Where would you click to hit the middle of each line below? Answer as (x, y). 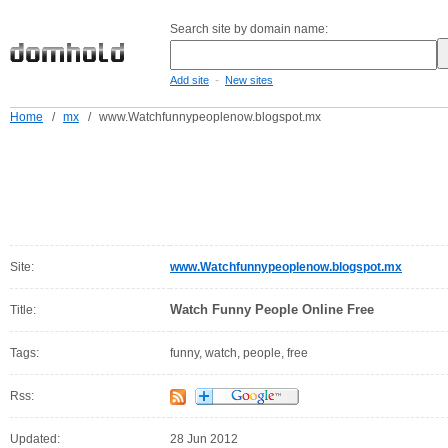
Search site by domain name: (249, 29)
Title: (23, 310)
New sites (249, 80)
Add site (189, 80)
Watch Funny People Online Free (272, 309)
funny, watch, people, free (239, 353)
